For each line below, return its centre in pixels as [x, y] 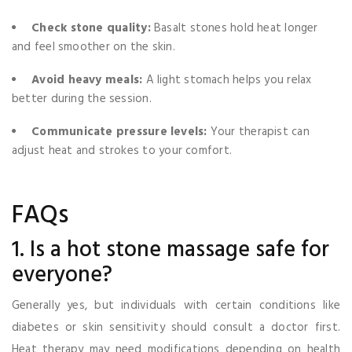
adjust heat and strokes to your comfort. [122, 150]
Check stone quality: [91, 28]
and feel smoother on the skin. [93, 47]
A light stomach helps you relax [227, 80]
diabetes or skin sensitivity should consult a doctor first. [176, 327]
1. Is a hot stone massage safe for [170, 250]
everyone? [62, 275]
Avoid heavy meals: [87, 80]
